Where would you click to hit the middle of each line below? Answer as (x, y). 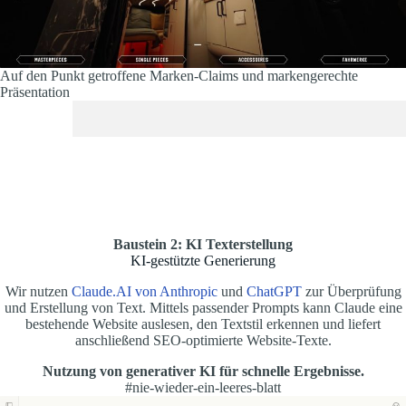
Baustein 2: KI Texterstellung (203, 245)
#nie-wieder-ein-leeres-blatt (203, 388)
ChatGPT (274, 292)
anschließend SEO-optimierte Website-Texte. (203, 341)
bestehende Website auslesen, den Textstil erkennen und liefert (203, 324)
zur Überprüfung (351, 292)
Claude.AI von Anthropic (144, 292)
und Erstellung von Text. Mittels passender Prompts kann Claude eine (203, 308)
